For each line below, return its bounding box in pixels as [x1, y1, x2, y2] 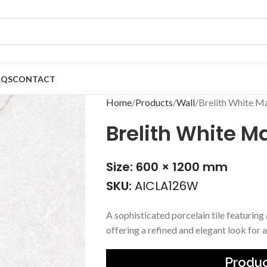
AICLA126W [134, 178, 198, 194]
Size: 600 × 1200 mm [105, 159, 228, 175]
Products [135, 97, 173, 108]
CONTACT [13, 73, 55, 84]
